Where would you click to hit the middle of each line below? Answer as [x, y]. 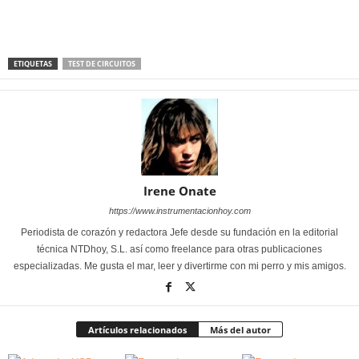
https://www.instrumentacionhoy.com [179, 211]
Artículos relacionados [137, 330]
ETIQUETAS [33, 64]
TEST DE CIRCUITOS [102, 64]
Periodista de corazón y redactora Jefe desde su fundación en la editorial [179, 232]
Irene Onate [179, 191]
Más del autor [240, 330]
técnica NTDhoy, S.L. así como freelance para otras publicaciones [179, 249]
